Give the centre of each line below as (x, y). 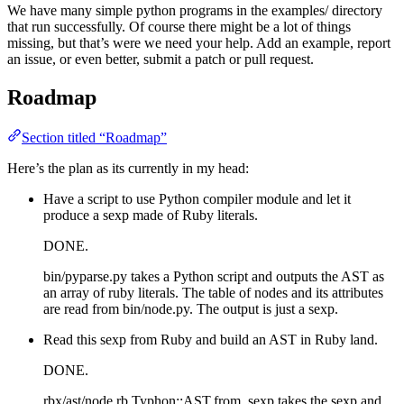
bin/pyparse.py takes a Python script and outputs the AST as (214, 276)
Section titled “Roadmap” (94, 137)
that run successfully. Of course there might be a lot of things (179, 26)
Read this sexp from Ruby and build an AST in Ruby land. (211, 339)
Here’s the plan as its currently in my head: (128, 168)
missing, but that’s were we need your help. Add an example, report (199, 42)
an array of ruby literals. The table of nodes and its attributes (213, 292)
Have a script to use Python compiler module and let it (197, 198)
